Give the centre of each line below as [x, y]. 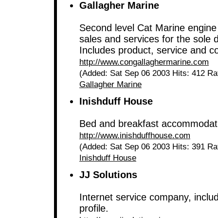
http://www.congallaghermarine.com [144, 62]
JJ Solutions [108, 175]
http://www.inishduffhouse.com [135, 136]
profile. [94, 208]
